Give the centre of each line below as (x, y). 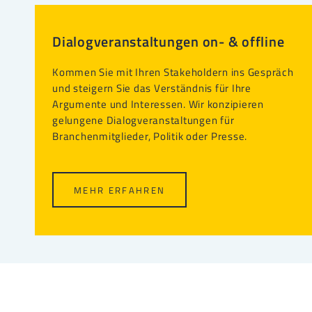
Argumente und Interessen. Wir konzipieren (158, 104)
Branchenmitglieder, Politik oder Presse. (150, 136)
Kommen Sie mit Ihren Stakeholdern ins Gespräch (173, 72)
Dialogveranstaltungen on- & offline (169, 42)
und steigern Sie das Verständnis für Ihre (152, 88)
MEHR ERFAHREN (120, 190)
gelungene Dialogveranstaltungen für (143, 120)
